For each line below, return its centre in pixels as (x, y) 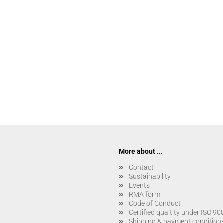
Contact (141, 167)
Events (139, 185)
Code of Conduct (155, 203)
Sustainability (150, 176)
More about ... (141, 152)
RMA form (145, 194)
